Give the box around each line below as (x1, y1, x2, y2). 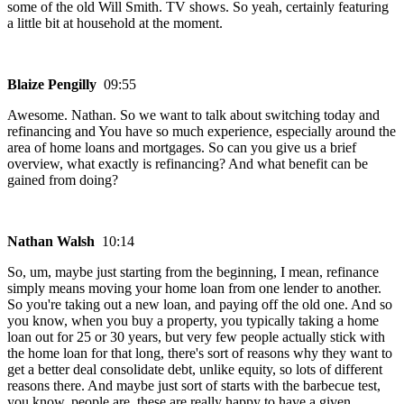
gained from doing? (7, 172, 118, 188)
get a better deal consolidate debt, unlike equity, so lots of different (7, 362, 382, 378)
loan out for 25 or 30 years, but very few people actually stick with (7, 329, 385, 345)
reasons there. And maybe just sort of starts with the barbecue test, (7, 378, 381, 394)
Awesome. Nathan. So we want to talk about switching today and (7, 107, 380, 124)
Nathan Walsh (7, 234, 102, 250)
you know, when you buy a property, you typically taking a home (7, 313, 379, 329)
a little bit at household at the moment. (7, 15, 223, 32)
